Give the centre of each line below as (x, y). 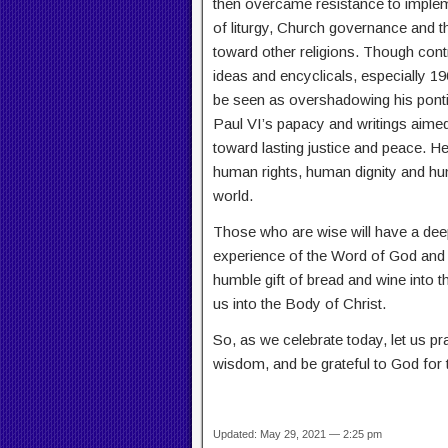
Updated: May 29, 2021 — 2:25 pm (297, 434)
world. (233, 196)
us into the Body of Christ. (299, 304)
